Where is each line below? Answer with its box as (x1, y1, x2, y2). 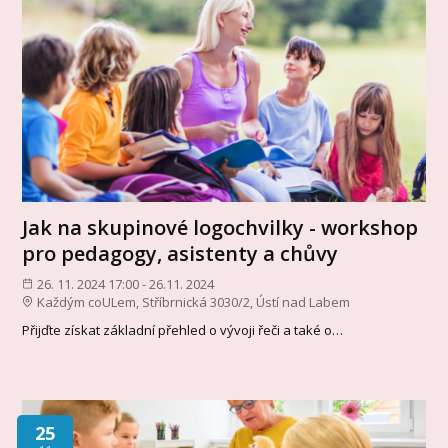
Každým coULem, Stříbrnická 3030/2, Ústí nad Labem (36, 292, 350, 311)
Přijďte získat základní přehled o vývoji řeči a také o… (22, 321, 344, 340)
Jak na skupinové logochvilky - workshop (22, 213, 419, 241)
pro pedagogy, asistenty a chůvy (22, 239, 339, 267)
